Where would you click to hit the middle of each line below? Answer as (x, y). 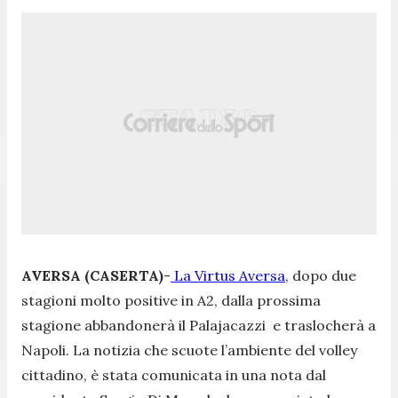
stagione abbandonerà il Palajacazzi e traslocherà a (199, 325)
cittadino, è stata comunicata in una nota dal (174, 374)
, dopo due (321, 275)
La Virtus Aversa (228, 275)
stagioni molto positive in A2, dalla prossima (171, 300)
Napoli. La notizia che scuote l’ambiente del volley (189, 350)
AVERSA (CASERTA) (92, 275)
